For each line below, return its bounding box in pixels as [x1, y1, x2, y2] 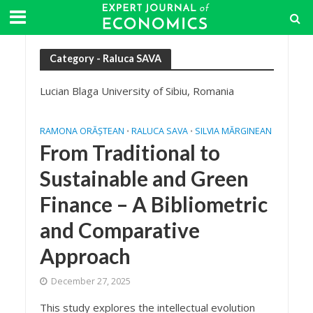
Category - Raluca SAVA [49, 52, 161, 64]
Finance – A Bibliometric [39, 192, 268, 217]
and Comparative [39, 218, 200, 243]
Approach [39, 244, 131, 269]
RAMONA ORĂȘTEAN [39, 125, 124, 138]
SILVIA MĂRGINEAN [194, 125, 272, 138]
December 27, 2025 [50, 275, 131, 288]
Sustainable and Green [39, 166, 249, 191]
